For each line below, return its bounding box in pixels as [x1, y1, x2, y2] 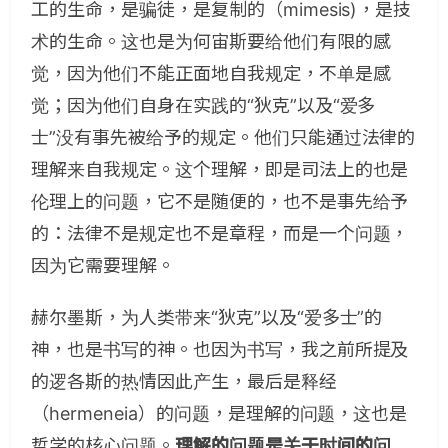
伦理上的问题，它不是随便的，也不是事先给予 [31, 191, 409, 212]
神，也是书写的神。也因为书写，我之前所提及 [31, 339, 409, 360]
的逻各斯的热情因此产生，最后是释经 [31, 371, 337, 392]
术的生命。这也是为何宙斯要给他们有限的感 [31, 31, 391, 52]
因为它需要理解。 [31, 255, 175, 276]
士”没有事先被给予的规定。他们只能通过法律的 [31, 127, 416, 148]
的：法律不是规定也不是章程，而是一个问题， [31, 223, 409, 244]
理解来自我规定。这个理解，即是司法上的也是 [31, 159, 409, 180]
